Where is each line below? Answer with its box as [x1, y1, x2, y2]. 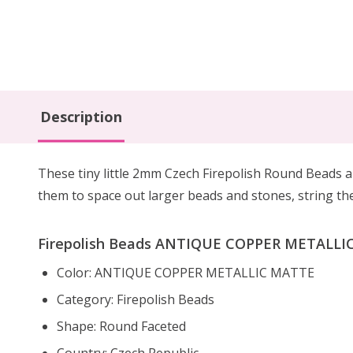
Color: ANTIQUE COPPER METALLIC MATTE [57, 263, 314, 281]
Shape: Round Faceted [57, 317, 186, 335]
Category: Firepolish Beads [57, 290, 214, 308]
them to [38, 186, 87, 204]
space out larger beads [87, 186, 223, 204]
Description [40, 106, 122, 126]
